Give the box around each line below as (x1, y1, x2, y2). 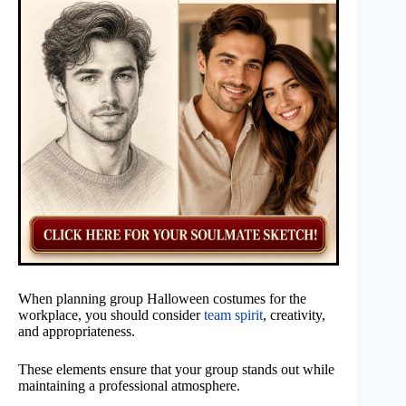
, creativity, (263, 307, 325, 324)
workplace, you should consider (18, 307, 204, 324)
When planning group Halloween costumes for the (18, 291, 306, 307)
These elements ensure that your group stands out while (18, 362, 334, 378)
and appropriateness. (18, 324, 135, 340)
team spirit (204, 307, 263, 324)
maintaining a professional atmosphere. (18, 378, 240, 394)
